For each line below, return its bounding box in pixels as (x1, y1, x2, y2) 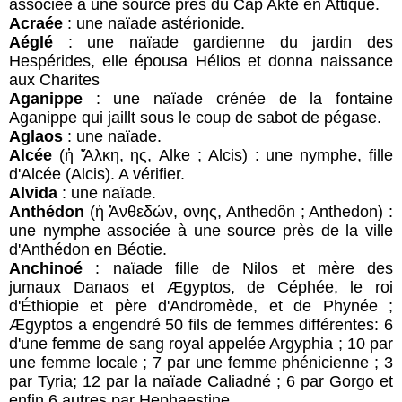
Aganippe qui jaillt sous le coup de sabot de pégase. (9, 108, 381, 127)
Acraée (9, 13, 63, 32)
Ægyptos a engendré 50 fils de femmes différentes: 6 (9, 315, 393, 334)
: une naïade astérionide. (63, 13, 245, 32)
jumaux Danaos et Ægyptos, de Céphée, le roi (9, 277, 393, 296)
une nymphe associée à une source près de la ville (9, 221, 393, 240)
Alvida (9, 183, 57, 202)
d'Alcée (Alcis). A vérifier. (9, 164, 185, 183)
